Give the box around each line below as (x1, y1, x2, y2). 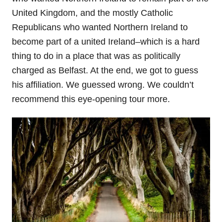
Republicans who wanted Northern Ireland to (12, 22, 188, 32)
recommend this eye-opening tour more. (12, 94, 170, 104)
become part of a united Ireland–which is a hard (12, 36, 200, 47)
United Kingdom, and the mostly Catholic (12, 7, 173, 18)
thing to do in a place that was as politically (12, 51, 180, 61)
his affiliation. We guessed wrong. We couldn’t (12, 79, 194, 90)
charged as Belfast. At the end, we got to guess (12, 65, 198, 75)
